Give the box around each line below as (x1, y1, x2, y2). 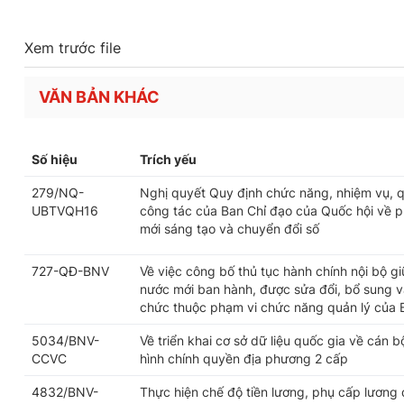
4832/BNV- (32, 384, 98, 400)
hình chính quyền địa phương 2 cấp (140, 351, 348, 367)
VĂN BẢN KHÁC (39, 87, 160, 107)
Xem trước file (24, 39, 121, 58)
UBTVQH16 (32, 203, 98, 219)
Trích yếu (140, 151, 197, 168)
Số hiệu (32, 151, 78, 168)
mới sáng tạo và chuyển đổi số (140, 221, 319, 237)
